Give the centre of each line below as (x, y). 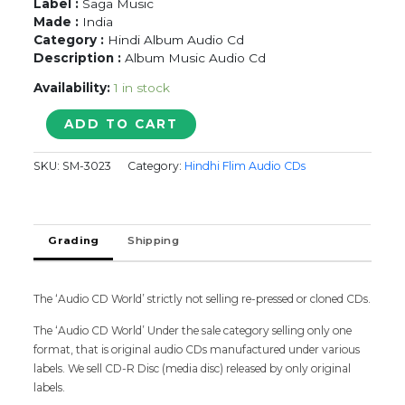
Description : (78, 57)
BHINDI (59, 118)
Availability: (72, 88)
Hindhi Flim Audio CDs (245, 165)
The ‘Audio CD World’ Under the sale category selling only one (193, 330)
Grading (74, 240)
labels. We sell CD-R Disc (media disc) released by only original (193, 368)
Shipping (153, 240)
